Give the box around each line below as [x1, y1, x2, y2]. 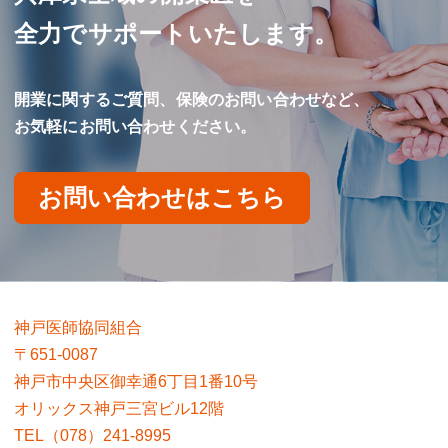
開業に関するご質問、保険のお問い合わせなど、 [14, 91, 370, 108]
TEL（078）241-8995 [14, 427, 171, 444]
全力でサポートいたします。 [14, 20, 339, 47]
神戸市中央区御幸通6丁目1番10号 [14, 373, 258, 390]
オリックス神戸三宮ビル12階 [14, 400, 224, 417]
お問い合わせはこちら [38, 184, 286, 211]
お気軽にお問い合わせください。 [14, 118, 257, 135]
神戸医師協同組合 [14, 319, 142, 336]
